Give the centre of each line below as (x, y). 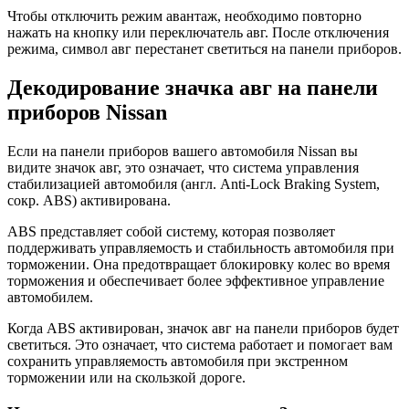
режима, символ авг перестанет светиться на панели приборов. (204, 49)
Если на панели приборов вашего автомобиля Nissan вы (183, 152)
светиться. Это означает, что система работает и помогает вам (200, 345)
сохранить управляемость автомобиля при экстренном (178, 362)
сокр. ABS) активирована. (89, 201)
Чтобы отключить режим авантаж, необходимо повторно (184, 16)
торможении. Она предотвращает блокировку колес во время (199, 265)
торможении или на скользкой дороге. (126, 378)
